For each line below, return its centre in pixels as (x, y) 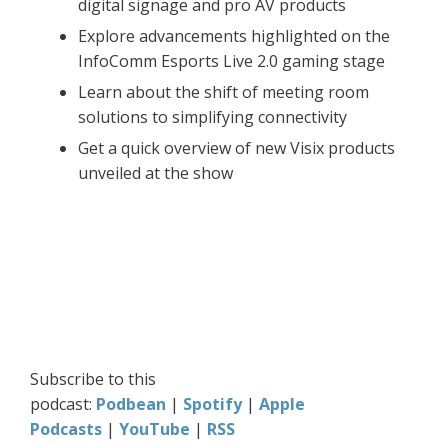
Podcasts (66, 429)
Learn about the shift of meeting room (223, 92)
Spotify (212, 404)
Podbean (131, 404)
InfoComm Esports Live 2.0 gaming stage (231, 61)
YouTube (154, 429)
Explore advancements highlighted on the (234, 36)
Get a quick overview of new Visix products (236, 148)
